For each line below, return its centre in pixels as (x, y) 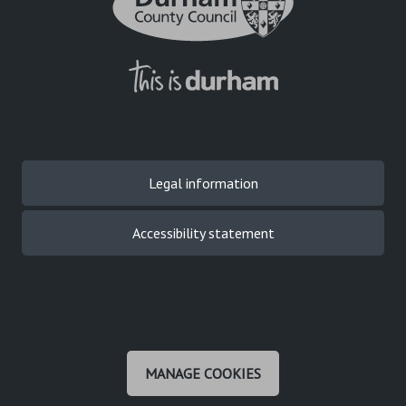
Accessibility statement (203, 233)
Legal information (203, 184)
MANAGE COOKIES (203, 374)
